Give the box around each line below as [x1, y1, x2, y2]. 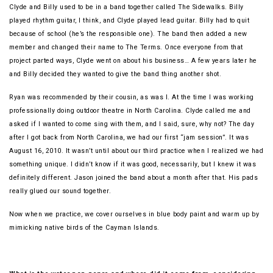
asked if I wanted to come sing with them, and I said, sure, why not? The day [9, 120, 254, 129]
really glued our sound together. [9, 187, 113, 196]
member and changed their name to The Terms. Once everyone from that [9, 43, 243, 52]
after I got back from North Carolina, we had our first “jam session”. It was [9, 133, 249, 142]
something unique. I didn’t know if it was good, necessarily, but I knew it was [9, 160, 256, 169]
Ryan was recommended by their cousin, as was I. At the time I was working [9, 93, 254, 102]
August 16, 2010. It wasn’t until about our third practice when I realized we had [9, 147, 263, 155]
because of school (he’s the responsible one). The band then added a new [9, 30, 247, 38]
